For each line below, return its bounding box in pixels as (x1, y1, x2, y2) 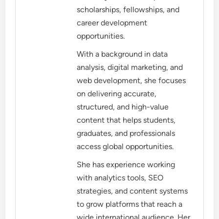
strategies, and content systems (77, 186, 188, 196)
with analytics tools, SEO (77, 173, 164, 182)
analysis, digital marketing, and (77, 62, 183, 72)
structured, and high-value (77, 102, 169, 111)
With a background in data (77, 49, 168, 59)
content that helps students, (77, 115, 176, 125)
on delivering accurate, (77, 88, 157, 98)
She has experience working (77, 159, 175, 169)
